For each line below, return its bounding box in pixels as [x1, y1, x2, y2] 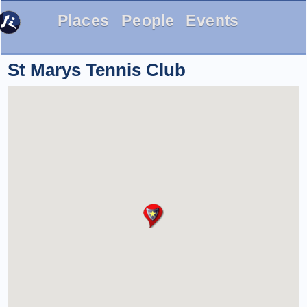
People [121, 12, 175, 29]
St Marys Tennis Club [8, 60, 186, 79]
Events [186, 12, 239, 29]
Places [57, 12, 110, 29]
